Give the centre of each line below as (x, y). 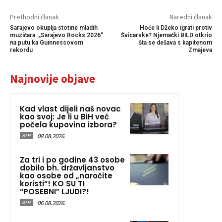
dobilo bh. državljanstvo (67, 168)
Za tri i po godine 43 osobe (72, 160)
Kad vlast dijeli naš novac (70, 109)
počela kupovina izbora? (68, 125)
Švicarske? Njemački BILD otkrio (166, 35)
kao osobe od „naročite (66, 176)
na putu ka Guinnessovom (47, 43)
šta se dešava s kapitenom (175, 43)
